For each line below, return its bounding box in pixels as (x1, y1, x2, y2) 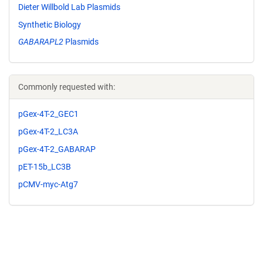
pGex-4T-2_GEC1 (18, 109, 79, 119)
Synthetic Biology (18, 19, 81, 29)
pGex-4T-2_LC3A (18, 127, 78, 137)
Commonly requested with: (18, 82, 115, 92)
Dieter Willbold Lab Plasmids (18, 2, 120, 12)
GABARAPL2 (18, 37, 63, 47)
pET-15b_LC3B (18, 161, 71, 171)
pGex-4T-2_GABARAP (18, 144, 96, 154)
